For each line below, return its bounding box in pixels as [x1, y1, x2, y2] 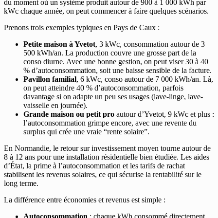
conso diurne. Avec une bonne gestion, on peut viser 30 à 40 [23, 57, 208, 66]
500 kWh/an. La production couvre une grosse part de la [23, 48, 196, 57]
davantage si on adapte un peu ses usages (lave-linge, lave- [23, 92, 203, 101]
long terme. [4, 179, 38, 187]
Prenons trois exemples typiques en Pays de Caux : [4, 23, 160, 32]
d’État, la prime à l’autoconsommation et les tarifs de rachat [4, 161, 185, 170]
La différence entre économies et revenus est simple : [4, 195, 165, 204]
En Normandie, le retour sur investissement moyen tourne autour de [4, 144, 211, 152]
